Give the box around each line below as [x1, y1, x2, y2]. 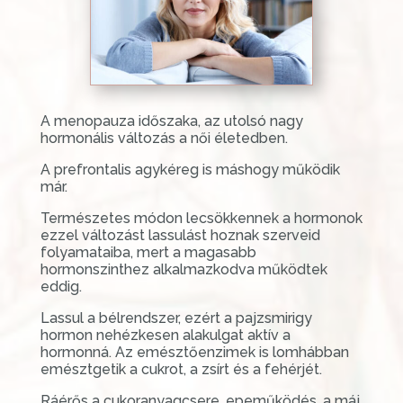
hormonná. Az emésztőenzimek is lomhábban [40, 343, 349, 361]
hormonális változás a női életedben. [40, 129, 288, 147]
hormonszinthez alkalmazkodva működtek [40, 260, 327, 278]
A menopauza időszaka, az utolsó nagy [40, 112, 303, 130]
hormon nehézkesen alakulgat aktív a [40, 326, 291, 344]
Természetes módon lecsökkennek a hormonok [40, 209, 363, 227]
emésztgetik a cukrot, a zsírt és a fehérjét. [40, 360, 322, 378]
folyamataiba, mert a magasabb [40, 243, 256, 261]
